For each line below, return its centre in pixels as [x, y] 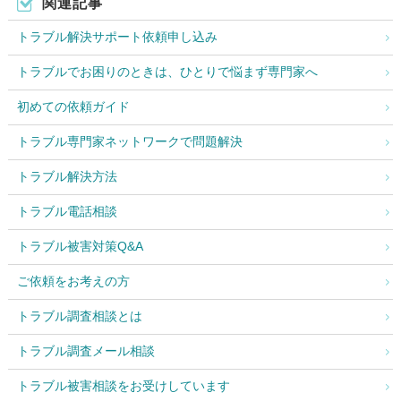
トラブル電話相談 [67, 212]
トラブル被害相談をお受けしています [123, 386]
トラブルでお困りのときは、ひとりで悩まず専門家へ [167, 72]
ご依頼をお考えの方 [73, 282]
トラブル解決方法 [67, 177]
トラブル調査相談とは [79, 316]
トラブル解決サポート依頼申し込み [117, 37]
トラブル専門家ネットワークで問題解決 [129, 142]
